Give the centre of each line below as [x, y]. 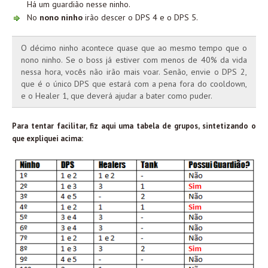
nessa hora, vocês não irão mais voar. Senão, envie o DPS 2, [134, 72]
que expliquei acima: [48, 139]
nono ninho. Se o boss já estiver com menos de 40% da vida [134, 60]
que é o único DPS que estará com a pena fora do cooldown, [134, 84]
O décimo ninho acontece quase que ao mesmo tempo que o [134, 48]
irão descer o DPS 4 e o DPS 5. [140, 18]
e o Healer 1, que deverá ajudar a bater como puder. [117, 96]
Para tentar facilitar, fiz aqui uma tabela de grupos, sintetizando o [134, 126]
